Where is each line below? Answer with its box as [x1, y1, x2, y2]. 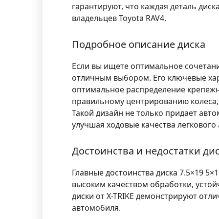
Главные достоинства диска [72, 167, 179, 178]
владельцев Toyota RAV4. [72, 13, 166, 24]
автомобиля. [72, 202, 121, 214]
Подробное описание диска [72, 38, 205, 51]
